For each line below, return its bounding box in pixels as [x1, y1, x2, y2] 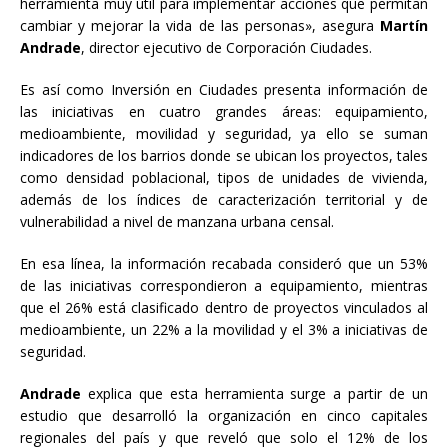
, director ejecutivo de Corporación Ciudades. [81, 38, 372, 58]
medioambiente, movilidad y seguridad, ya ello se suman [20, 124, 428, 144]
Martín [380, 16, 428, 36]
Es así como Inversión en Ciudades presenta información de [20, 80, 428, 100]
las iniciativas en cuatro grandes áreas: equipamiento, [20, 102, 428, 122]
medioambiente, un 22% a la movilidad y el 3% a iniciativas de [20, 320, 428, 340]
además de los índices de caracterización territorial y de [20, 190, 428, 210]
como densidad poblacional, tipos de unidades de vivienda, [20, 168, 428, 188]
